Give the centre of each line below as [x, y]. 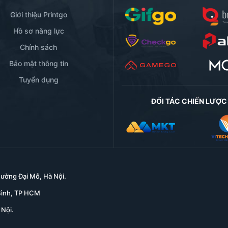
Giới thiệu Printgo [38, 14]
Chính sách [38, 47]
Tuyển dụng [38, 79]
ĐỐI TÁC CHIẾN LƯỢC [189, 101]
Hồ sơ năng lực [38, 31]
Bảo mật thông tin [38, 63]
